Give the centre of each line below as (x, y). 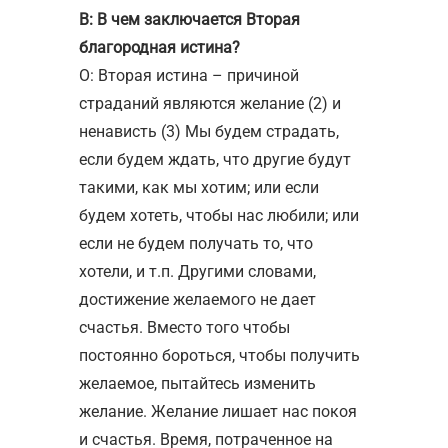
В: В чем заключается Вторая (189, 19)
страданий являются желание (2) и (210, 103)
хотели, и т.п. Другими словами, (197, 271)
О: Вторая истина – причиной (189, 75)
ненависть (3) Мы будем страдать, (209, 131)
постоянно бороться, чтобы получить (219, 355)
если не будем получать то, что (196, 243)
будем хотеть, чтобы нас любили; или (219, 215)
